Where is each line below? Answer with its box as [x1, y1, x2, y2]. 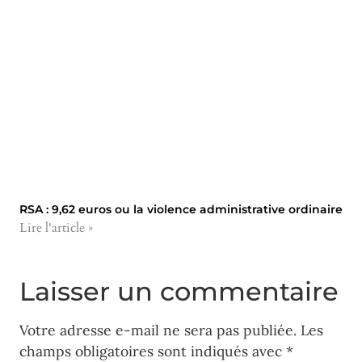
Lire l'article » [19, 218, 93, 237]
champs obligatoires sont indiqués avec [19, 341, 286, 360]
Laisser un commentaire [19, 275, 339, 307]
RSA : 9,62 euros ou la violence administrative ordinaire [19, 201, 343, 217]
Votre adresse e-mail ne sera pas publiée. [19, 320, 297, 339]
